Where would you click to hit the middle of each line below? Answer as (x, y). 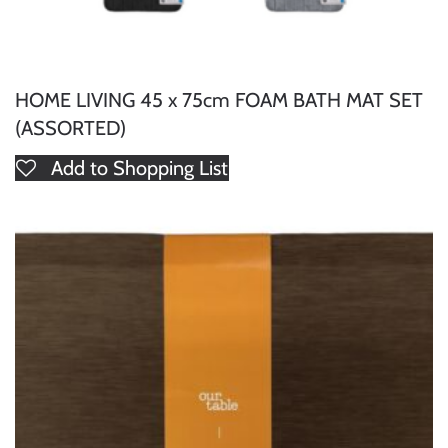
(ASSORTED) (70, 127)
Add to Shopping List (139, 167)
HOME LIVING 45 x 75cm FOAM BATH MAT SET (219, 99)
